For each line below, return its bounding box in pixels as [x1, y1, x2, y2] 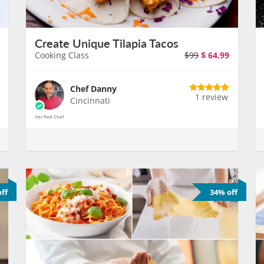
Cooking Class [35, 49, 89, 61]
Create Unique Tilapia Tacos [35, 35, 179, 51]
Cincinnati [70, 95, 110, 106]
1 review [195, 91, 228, 103]
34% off [210, 187, 237, 197]
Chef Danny [70, 83, 117, 94]
